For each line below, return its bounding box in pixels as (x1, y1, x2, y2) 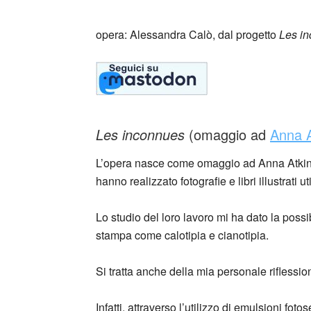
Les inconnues (96, 124, 185, 144)
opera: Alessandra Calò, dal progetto (96, 26, 279, 42)
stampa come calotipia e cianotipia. (96, 226, 269, 243)
